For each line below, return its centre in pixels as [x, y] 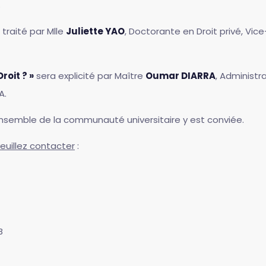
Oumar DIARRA [180, 75]
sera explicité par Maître [90, 75]
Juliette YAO [95, 31]
